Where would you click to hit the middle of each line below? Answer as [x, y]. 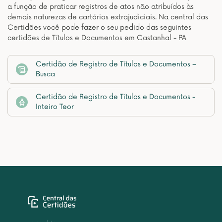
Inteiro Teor [55, 107]
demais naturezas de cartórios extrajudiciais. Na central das [108, 17]
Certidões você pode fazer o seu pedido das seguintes [99, 28]
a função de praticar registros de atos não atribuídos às [101, 7]
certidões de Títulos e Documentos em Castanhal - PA [97, 38]
